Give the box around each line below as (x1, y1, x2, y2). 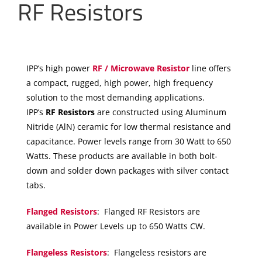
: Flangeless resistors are (106, 247, 206, 258)
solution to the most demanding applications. (26, 92, 205, 104)
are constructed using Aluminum (96, 106, 226, 118)
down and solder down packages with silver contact (26, 165, 229, 177)
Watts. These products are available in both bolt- (26, 150, 218, 162)
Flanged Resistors (26, 206, 97, 218)
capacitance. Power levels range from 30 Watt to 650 (26, 136, 231, 147)
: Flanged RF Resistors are (96, 206, 200, 218)
